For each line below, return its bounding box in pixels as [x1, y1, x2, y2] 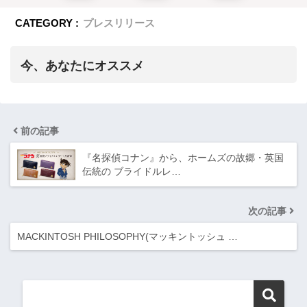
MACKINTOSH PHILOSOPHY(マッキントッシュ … [17, 231, 238, 243]
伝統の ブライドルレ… [82, 166, 181, 177]
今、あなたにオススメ [21, 59, 144, 73]
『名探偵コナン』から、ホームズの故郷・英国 [82, 152, 284, 164]
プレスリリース [83, 17, 156, 29]
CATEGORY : [15, 17, 79, 29]
